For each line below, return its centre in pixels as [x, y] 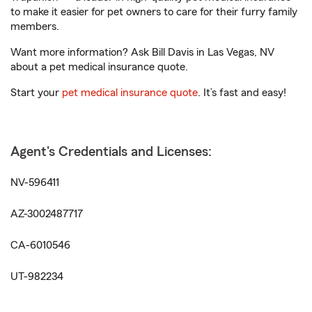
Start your [36, 93]
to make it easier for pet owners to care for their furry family [154, 12]
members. [35, 26]
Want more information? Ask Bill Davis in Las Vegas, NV [142, 52]
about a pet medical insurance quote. [99, 67]
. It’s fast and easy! [242, 93]
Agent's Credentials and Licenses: [111, 152]
